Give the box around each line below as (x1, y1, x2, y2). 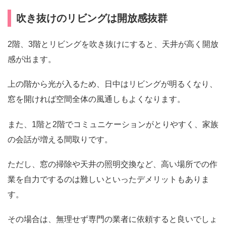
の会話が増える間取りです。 (8, 135, 112, 144)
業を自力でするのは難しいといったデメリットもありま (8, 175, 209, 184)
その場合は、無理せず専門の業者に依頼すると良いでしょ (8, 214, 217, 223)
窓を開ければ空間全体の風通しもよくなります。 (8, 95, 185, 104)
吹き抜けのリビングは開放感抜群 (16, 13, 167, 24)
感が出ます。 (8, 55, 56, 64)
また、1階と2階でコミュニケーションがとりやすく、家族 (8, 120, 218, 129)
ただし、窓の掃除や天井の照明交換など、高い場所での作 (8, 159, 217, 168)
